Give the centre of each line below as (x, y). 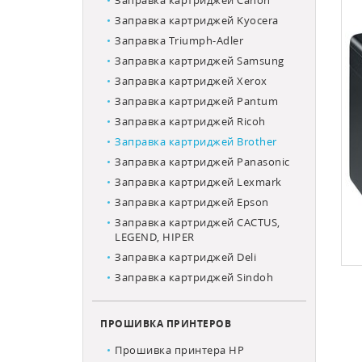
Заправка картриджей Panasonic (202, 162)
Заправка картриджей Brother (196, 141)
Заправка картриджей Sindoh (194, 277)
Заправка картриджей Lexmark (198, 182)
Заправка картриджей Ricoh (190, 121)
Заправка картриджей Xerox (191, 81)
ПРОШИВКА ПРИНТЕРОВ (166, 323)
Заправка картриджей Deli (185, 257)
